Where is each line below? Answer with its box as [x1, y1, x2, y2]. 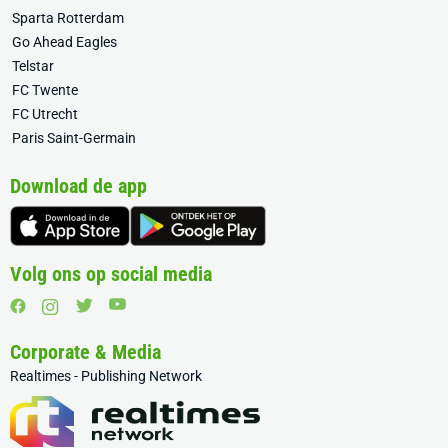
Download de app [10, 174, 147, 199]
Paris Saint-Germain [12, 130, 136, 147]
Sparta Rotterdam [12, 10, 124, 27]
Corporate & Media [10, 340, 161, 365]
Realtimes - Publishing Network [10, 368, 202, 385]
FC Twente [12, 82, 78, 99]
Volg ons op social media [10, 262, 212, 287]
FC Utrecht [12, 106, 78, 123]
